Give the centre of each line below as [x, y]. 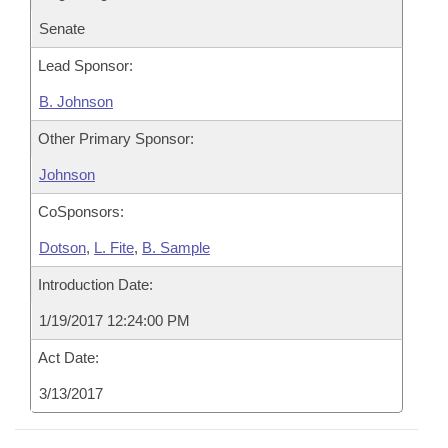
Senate [62, 28]
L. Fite [114, 247]
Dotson [62, 247]
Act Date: [68, 357]
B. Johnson [76, 101]
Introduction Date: [95, 284]
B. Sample [176, 247]
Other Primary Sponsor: [116, 138]
